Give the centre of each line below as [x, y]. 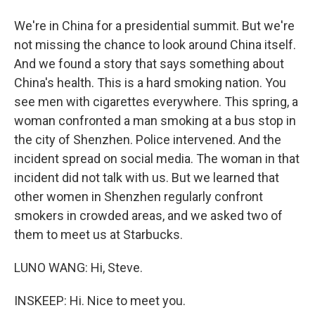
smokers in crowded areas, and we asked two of [148, 216]
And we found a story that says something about [149, 64]
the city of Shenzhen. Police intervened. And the [148, 140]
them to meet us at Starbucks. [98, 234]
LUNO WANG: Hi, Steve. [78, 268]
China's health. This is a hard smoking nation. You [150, 83]
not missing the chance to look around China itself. [155, 45]
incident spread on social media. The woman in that [157, 159]
